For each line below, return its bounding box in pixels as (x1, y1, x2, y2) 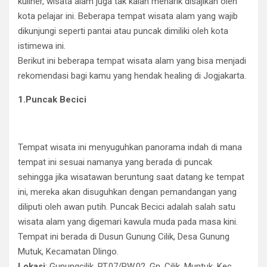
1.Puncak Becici (18, 94, 86, 105)
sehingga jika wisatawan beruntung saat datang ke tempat (18, 172, 244, 182)
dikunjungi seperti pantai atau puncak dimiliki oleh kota (18, 26, 228, 36)
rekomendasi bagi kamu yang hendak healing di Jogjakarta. (18, 70, 246, 81)
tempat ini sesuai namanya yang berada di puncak (18, 157, 212, 167)
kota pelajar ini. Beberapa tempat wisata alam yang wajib (18, 11, 238, 21)
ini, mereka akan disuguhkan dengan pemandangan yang (18, 187, 237, 197)
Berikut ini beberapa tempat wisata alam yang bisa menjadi (18, 55, 246, 66)
